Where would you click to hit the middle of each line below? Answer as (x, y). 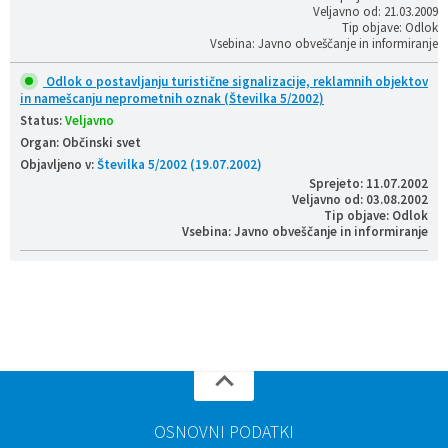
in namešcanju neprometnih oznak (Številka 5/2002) (172, 98)
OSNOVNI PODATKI (224, 432)
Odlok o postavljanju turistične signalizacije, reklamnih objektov (235, 81)
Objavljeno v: (58, 164)
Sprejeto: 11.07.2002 (368, 183)
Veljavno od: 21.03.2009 (375, 11)
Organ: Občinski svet (80, 142)
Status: (42, 120)
